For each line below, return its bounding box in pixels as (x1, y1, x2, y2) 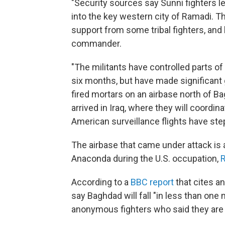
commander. (71, 38, 122, 49)
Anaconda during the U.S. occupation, (71, 153, 220, 164)
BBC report (131, 176, 174, 187)
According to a (71, 176, 131, 187)
